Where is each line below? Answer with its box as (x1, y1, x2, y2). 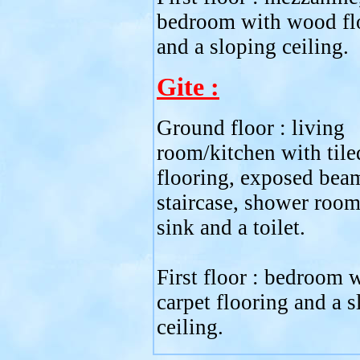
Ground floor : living (157, 116, 345, 140)
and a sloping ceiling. (157, 35, 349, 59)
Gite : (157, 73, 219, 101)
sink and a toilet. (157, 215, 305, 239)
